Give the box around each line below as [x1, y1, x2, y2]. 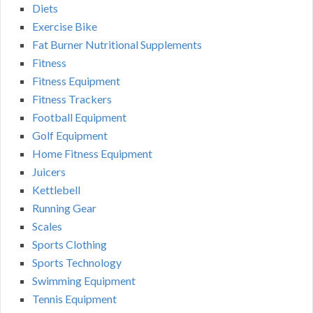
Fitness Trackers [32, 92, 112, 105]
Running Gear [32, 201, 96, 214]
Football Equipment [32, 110, 126, 124]
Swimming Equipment [32, 273, 136, 287]
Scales [32, 219, 62, 233]
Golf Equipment [32, 128, 108, 142]
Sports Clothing [32, 237, 107, 251]
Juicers [32, 164, 66, 178]
